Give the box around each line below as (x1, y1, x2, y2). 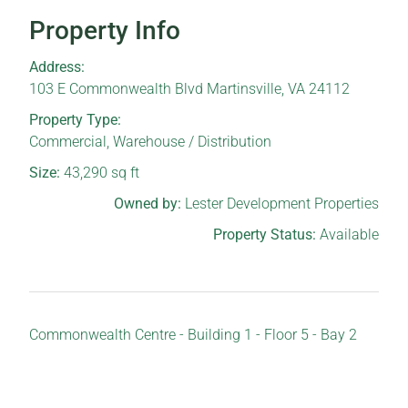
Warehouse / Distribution (113, 132, 272, 150)
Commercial (29, 132, 107, 150)
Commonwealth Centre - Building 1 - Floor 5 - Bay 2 (29, 325, 358, 343)
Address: (29, 57, 86, 76)
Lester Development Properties (184, 194, 379, 212)
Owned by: (113, 194, 185, 212)
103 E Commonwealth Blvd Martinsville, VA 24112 (29, 79, 351, 97)
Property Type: (29, 110, 122, 128)
